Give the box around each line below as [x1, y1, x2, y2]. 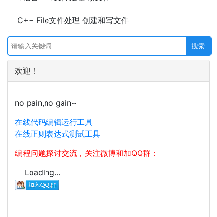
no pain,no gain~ [15, 98, 77, 108]
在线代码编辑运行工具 [15, 117, 93, 127]
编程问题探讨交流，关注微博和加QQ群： [15, 148, 158, 158]
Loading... [25, 168, 60, 177]
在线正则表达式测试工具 [15, 129, 100, 139]
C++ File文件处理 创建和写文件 [17, 15, 129, 25]
